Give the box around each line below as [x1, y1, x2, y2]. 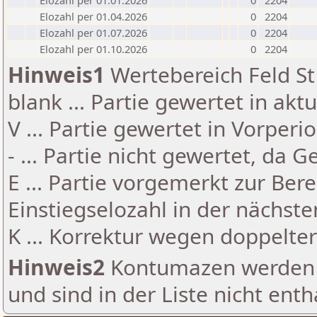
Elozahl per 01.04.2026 [40, 9, 147, 23]
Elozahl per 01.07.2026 [40, 25, 147, 40]
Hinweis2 [8, 253, 105, 282]
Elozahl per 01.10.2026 [40, 42, 147, 56]
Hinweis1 [8, 60, 105, 89]
